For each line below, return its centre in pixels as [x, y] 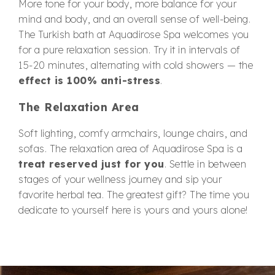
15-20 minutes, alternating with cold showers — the [136, 65]
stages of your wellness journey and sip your [120, 179]
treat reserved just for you [91, 164]
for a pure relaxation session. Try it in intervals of [130, 49]
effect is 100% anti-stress [89, 80]
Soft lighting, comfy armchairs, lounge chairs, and [133, 133]
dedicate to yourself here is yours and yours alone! [133, 210]
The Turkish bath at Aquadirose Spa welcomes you [134, 34]
